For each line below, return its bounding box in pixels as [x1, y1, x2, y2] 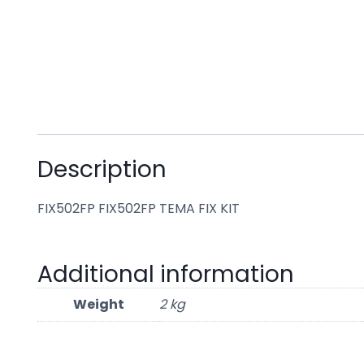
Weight [72, 294, 124, 314]
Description [37, 153, 167, 185]
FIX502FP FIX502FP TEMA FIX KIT [37, 198, 240, 218]
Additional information [37, 258, 294, 290]
